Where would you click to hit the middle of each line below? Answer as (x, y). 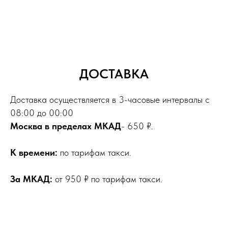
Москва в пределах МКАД (66, 126)
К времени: (35, 152)
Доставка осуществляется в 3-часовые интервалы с (110, 99)
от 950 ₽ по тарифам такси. (109, 179)
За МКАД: (33, 179)
